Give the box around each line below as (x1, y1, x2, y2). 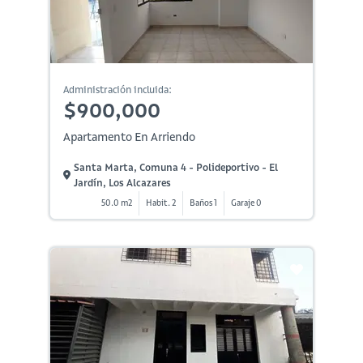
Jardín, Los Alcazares (73, 176, 171, 189)
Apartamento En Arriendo (62, 129, 195, 144)
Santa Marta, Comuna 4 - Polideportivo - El (73, 160, 278, 173)
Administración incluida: (62, 83, 172, 96)
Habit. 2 (145, 197, 176, 208)
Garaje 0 (230, 197, 262, 208)
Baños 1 (189, 197, 217, 208)
